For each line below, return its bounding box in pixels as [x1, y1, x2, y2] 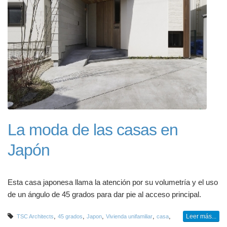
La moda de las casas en [8, 120, 178, 139]
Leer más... [186, 212, 216, 220]
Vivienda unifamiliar [106, 213, 153, 219]
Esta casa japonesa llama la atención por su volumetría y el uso [8, 178, 218, 186]
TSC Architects [17, 213, 54, 219]
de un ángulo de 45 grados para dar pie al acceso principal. [8, 190, 201, 199]
